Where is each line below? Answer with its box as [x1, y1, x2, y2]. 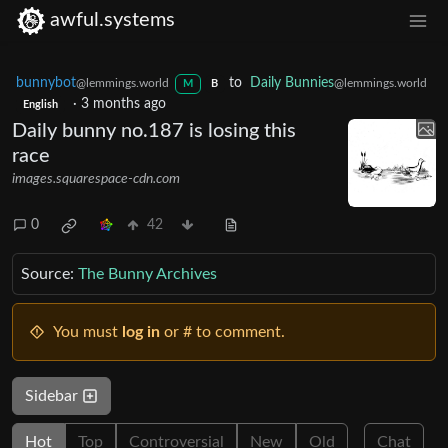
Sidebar [25, 387, 82, 404]
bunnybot [16, 75, 76, 90]
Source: [21, 265, 78, 282]
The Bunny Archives [78, 265, 217, 282]
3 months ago [80, 96, 166, 111]
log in [122, 323, 160, 340]
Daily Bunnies [250, 75, 335, 90]
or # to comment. [160, 323, 285, 340]
